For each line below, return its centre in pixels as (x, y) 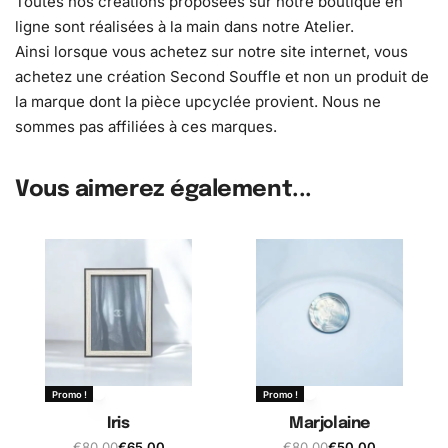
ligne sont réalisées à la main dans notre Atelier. (184, 26)
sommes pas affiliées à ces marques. (146, 126)
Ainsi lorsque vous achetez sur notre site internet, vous (211, 51)
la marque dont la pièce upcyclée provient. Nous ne (198, 101)
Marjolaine (329, 423)
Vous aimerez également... (163, 190)
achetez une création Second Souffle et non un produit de (222, 76)
